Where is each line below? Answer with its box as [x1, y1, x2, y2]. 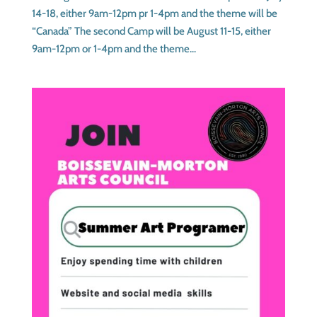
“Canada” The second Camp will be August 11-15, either [31, 24, 271, 38]
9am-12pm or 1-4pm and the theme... [31, 42, 196, 55]
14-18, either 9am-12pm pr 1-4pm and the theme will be [31, 6, 277, 20]
